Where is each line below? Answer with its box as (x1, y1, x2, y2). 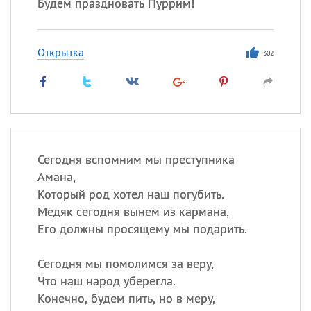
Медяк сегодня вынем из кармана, (37, 203, 229, 219)
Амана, (37, 169, 76, 185)
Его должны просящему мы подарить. (37, 221, 247, 237)
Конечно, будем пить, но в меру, (37, 290, 215, 306)
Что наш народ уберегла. (37, 273, 176, 289)
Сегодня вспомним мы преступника (37, 151, 235, 167)
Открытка (37, 45, 84, 59)
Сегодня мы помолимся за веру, (37, 255, 214, 271)
